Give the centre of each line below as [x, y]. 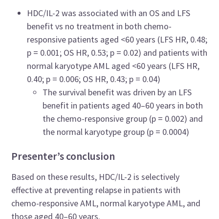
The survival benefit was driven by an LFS [117, 92]
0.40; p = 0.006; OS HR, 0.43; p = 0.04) [94, 79]
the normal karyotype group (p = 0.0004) [116, 131]
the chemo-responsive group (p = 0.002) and [123, 118]
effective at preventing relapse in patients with [96, 190]
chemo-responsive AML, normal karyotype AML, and [106, 203]
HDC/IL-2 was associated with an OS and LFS [109, 13]
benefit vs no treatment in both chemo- [99, 26]
